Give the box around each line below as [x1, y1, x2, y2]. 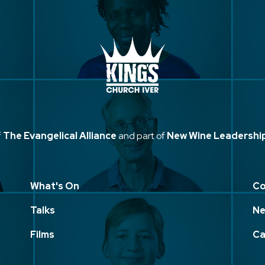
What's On [30, 179, 79, 192]
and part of [117, 129, 167, 142]
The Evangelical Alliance [3, 129, 117, 142]
